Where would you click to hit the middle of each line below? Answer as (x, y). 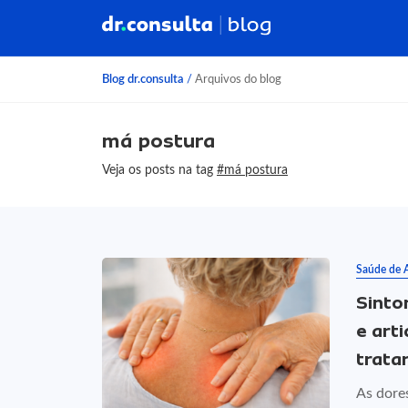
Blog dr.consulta (143, 79)
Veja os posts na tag (159, 170)
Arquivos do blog (237, 79)
